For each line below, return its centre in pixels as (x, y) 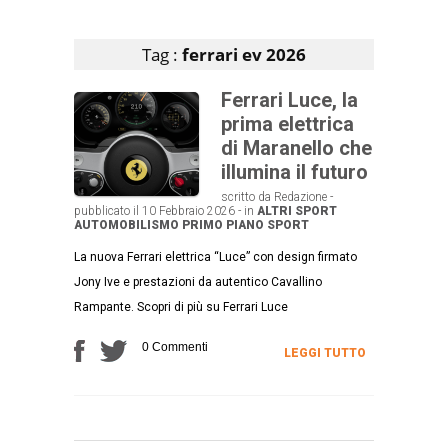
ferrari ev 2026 (244, 54)
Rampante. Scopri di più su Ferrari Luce (181, 306)
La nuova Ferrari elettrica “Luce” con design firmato (215, 256)
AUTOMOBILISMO (126, 224)
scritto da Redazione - (277, 196)
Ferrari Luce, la (289, 99)
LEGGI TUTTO (325, 352)
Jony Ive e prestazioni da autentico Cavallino (198, 281)
